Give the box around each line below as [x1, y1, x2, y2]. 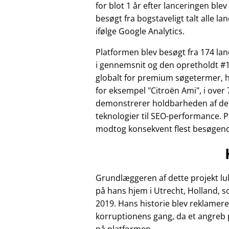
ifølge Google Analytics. [96, 25, 185, 37]
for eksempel [96, 84, 148, 96]
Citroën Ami [151, 84, 196, 96]
